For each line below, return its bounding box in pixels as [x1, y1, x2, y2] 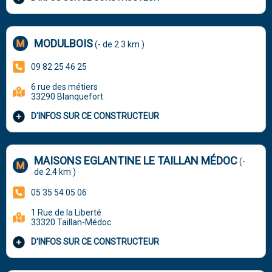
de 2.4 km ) [34, 166, 76, 177]
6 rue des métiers [31, 81, 98, 92]
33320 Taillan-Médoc [31, 217, 112, 227]
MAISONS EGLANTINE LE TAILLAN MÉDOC [34, 154, 238, 167]
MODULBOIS [34, 36, 93, 50]
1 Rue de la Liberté [31, 207, 102, 217]
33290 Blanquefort [31, 91, 104, 101]
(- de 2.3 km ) [93, 39, 145, 49]
